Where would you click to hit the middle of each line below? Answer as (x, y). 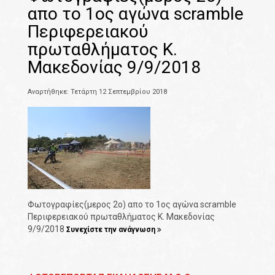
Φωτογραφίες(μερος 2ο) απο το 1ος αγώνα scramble (132, 205)
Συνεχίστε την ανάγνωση (112, 230)
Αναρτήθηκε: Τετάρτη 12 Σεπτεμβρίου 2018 (97, 92)
